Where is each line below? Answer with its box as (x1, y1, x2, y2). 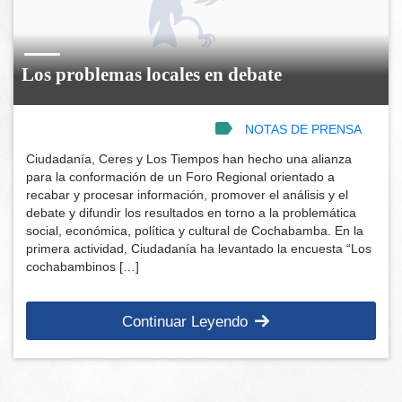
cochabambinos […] (26, 259, 140, 275)
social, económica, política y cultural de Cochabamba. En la (26, 223, 364, 239)
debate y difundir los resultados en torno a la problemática (26, 205, 357, 221)
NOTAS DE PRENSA (244, 122, 362, 137)
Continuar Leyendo (122, 312, 249, 330)
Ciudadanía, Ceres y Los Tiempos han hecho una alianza (26, 152, 353, 167)
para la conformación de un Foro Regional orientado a (26, 170, 336, 185)
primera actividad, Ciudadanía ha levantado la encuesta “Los (26, 241, 372, 257)
